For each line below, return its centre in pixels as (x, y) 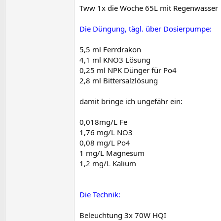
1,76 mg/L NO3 (106, 132)
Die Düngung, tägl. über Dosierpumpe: (146, 29)
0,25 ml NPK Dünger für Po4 (128, 70)
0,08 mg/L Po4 (105, 143)
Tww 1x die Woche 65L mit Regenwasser (149, 8)
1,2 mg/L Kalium (108, 164)
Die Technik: (100, 195)
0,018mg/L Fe (103, 122)
